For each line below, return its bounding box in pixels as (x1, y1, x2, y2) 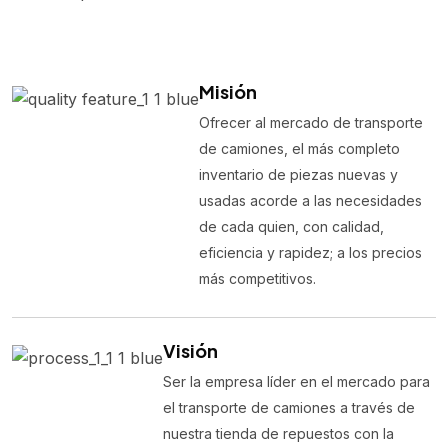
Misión (199, 80, 257, 103)
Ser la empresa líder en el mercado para (163, 373, 430, 390)
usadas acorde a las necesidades (199, 192, 422, 209)
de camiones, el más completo (199, 140, 400, 157)
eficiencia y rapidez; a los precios (199, 244, 422, 261)
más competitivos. (199, 270, 316, 287)
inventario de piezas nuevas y (199, 166, 398, 183)
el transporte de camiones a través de (163, 399, 415, 416)
